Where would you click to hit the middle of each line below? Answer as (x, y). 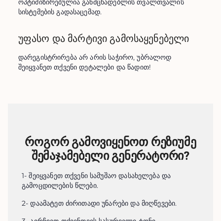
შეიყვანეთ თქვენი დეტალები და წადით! (85, 67)
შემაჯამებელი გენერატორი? (110, 156)
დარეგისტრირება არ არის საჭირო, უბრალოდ (95, 57)
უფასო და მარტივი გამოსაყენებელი (104, 38)
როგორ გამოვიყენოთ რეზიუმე (110, 142)
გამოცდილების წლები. (60, 185)
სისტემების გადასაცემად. (60, 12)
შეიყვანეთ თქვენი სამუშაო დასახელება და (100, 176)
